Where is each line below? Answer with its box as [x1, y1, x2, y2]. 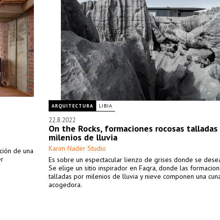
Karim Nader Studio [49, 144, 106, 153]
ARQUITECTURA [52, 103, 93, 109]
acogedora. [49, 180, 82, 189]
